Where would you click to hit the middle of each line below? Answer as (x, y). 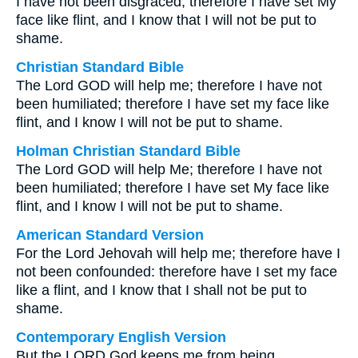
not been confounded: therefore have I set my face (177, 272)
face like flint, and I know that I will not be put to (166, 20)
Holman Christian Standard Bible (128, 151)
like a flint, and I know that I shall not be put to (161, 290)
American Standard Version (110, 235)
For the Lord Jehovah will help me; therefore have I (178, 253)
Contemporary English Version (121, 337)
